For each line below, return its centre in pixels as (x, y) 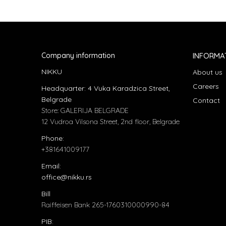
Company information (78, 55)
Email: (51, 166)
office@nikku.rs (67, 177)
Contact (206, 100)
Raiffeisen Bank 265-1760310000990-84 (105, 205)
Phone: (53, 138)
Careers (206, 86)
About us (208, 72)
